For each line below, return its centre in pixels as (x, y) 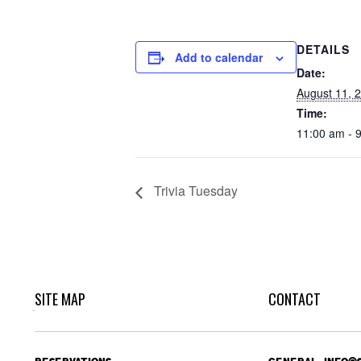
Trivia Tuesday (194, 191)
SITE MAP (60, 299)
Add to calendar (219, 57)
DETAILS (323, 49)
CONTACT (294, 299)
